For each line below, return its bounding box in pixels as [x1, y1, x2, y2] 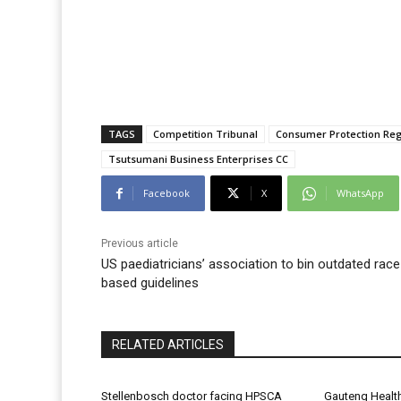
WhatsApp [337, 186, 384, 200]
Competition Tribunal [153, 127, 258, 141]
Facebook [143, 186, 190, 200]
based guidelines [101, 275, 199, 292]
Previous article [101, 237, 178, 251]
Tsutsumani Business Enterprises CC [108, 152, 288, 166]
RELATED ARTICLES [112, 337, 224, 353]
